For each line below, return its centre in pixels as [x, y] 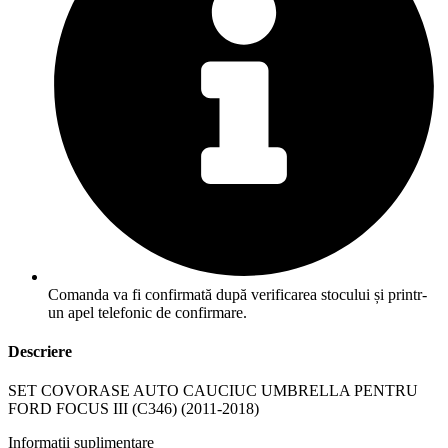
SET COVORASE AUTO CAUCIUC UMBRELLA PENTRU [213, 391]
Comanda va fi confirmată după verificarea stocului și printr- [237, 294]
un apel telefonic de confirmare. [147, 312]
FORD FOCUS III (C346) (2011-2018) [133, 409]
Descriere [40, 351]
